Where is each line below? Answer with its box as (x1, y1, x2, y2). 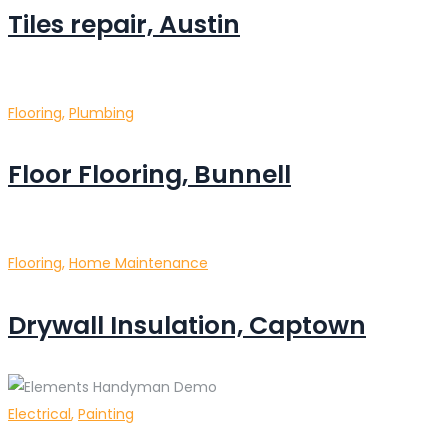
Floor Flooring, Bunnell (8, 157, 291, 193)
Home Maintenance (69, 253, 208, 274)
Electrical (8, 403, 71, 424)
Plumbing (69, 102, 134, 123)
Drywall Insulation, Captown (8, 307, 366, 343)
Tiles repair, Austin (8, 6, 240, 42)
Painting (78, 403, 134, 424)
